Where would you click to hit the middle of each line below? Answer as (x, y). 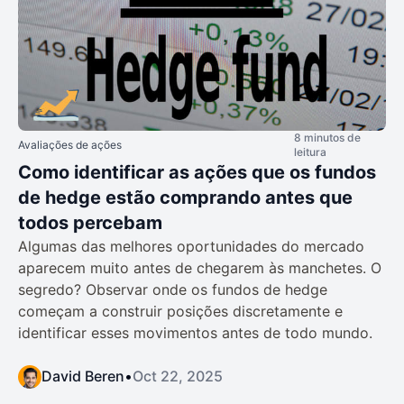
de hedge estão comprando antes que (185, 197)
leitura (310, 151)
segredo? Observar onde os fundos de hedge (173, 289)
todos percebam (90, 222)
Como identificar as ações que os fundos (197, 172)
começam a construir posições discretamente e (180, 311)
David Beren (83, 376)
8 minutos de (327, 137)
